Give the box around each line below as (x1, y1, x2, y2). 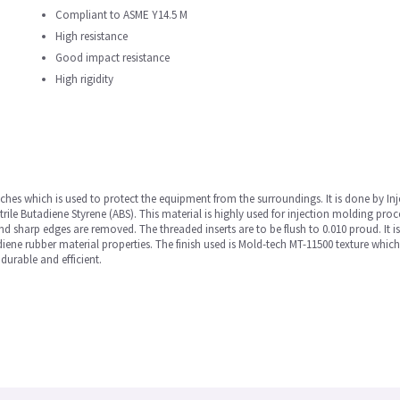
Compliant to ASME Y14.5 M (55, 7, 187, 22)
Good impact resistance (55, 50, 170, 65)
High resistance (55, 29, 128, 44)
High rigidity (55, 71, 113, 87)
